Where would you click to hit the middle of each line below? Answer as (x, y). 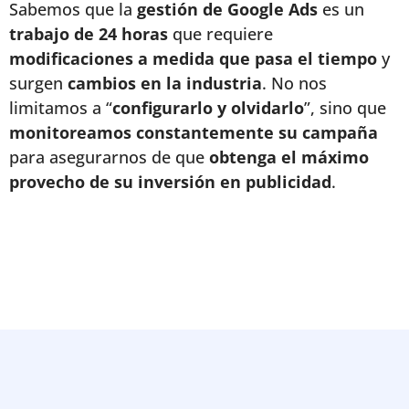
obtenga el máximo (289, 157)
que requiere (220, 34)
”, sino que (345, 108)
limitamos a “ (61, 108)
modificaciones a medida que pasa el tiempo (195, 58)
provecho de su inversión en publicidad (170, 182)
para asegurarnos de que (109, 157)
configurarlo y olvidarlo (208, 108)
